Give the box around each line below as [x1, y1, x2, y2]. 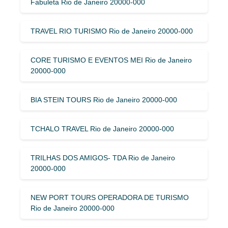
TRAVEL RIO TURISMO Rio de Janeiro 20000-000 [31, 26, 193, 35]
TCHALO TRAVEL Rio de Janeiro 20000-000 [31, 124, 174, 133]
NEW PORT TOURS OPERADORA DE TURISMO [31, 193, 189, 202]
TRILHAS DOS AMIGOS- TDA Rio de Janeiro [31, 153, 175, 162]
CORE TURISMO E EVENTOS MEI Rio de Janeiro [31, 55, 192, 64]
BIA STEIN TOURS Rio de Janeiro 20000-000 [31, 95, 177, 104]
